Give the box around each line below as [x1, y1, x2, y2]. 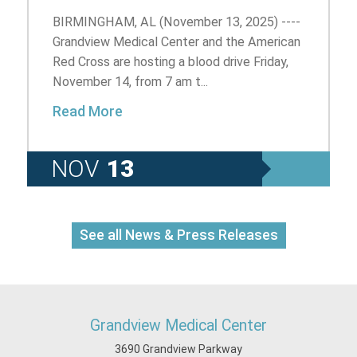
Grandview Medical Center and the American [53, 33, 301, 49]
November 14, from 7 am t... [53, 73, 209, 89]
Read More [53, 103, 124, 120]
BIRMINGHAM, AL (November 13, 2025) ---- [53, 14, 301, 29]
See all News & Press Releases [79, 226, 278, 243]
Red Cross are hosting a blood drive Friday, [53, 53, 289, 69]
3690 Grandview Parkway [115, 343, 242, 355]
